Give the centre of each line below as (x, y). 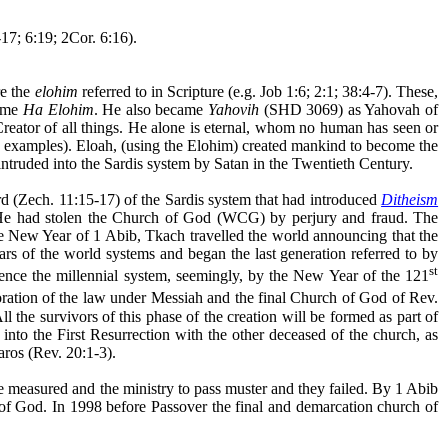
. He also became (150, 109)
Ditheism (410, 199)
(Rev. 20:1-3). (70, 352)
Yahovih (233, 109)
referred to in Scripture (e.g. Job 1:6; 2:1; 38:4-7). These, (258, 91)
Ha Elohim (58, 109)
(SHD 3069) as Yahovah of (349, 109)
